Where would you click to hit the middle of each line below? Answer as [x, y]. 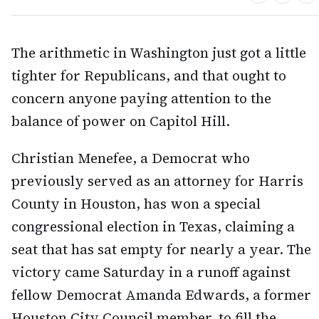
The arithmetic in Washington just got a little [159, 52]
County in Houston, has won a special [136, 204]
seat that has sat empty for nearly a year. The [161, 250]
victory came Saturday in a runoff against [151, 272]
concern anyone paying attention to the [141, 98]
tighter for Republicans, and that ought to [149, 75]
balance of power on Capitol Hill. [121, 121]
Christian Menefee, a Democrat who [131, 158]
